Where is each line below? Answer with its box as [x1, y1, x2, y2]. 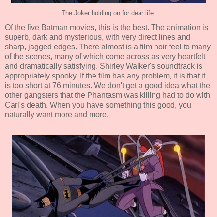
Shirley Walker [100, 62, 150, 71]
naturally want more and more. [5, 110, 108, 119]
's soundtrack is [150, 62, 202, 71]
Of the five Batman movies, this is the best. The [5, 23, 167, 32]
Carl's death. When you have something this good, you [5, 101, 191, 109]
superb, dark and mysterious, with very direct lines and [5, 33, 190, 42]
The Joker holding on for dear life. [62, 10, 155, 17]
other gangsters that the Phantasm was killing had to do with [5, 91, 210, 100]
